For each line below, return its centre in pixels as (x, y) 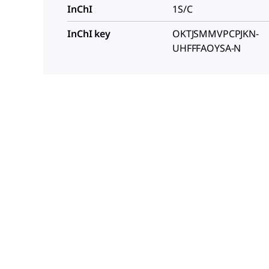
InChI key (89, 33)
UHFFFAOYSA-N (207, 48)
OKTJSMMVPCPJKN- (216, 33)
